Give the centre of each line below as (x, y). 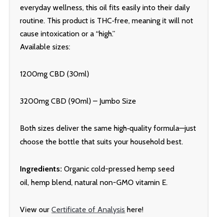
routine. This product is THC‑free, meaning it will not (107, 20)
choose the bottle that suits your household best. (102, 141)
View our (36, 209)
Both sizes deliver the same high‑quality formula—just (108, 128)
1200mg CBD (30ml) (55, 74)
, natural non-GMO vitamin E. (120, 182)
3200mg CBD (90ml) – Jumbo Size (78, 101)
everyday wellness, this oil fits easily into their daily (105, 7)
